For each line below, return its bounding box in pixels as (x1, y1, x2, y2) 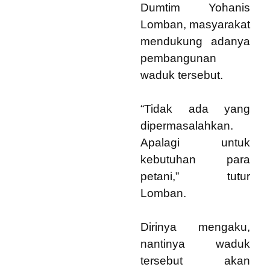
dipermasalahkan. (140, 119, 233, 132)
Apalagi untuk (140, 136, 250, 149)
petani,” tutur (140, 170, 250, 183)
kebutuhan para (140, 153, 250, 166)
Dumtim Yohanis (140, 1, 250, 14)
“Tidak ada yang (140, 102, 250, 115)
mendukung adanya (140, 35, 250, 48)
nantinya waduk (140, 237, 250, 250)
